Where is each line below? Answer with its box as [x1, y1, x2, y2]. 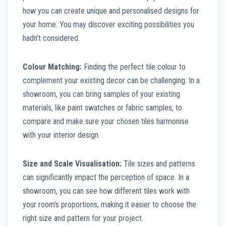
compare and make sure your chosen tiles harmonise [23, 116, 189, 126]
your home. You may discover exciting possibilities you [23, 19, 194, 29]
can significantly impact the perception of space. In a [23, 172, 189, 182]
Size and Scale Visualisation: [23, 158, 122, 168]
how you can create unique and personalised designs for [23, 6, 199, 16]
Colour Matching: [23, 62, 82, 72]
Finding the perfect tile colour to [82, 62, 186, 72]
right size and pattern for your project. [23, 213, 143, 223]
